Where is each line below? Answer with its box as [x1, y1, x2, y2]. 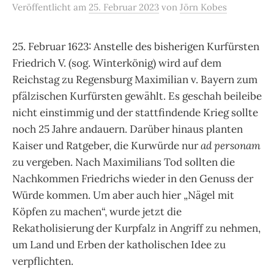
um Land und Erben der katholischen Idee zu [12, 238, 226, 252]
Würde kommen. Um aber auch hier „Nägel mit [12, 188, 234, 202]
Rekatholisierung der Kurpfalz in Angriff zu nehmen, [12, 221, 261, 235]
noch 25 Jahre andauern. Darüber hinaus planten [12, 122, 243, 136]
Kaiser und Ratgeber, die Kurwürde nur [12, 139, 201, 153]
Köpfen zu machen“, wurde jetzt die [12, 205, 182, 219]
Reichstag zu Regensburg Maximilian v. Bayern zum [12, 73, 257, 87]
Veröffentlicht [12, 1, 73, 13]
